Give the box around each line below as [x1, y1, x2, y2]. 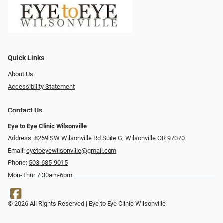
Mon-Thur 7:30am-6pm [8, 171, 72, 179]
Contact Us [8, 106, 42, 114]
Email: [8, 146, 26, 154]
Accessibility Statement [8, 82, 75, 90]
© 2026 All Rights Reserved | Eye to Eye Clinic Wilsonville [8, 200, 166, 207]
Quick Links [8, 54, 44, 63]
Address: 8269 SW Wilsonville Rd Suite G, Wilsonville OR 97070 [8, 134, 185, 142]
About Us [8, 70, 33, 78]
